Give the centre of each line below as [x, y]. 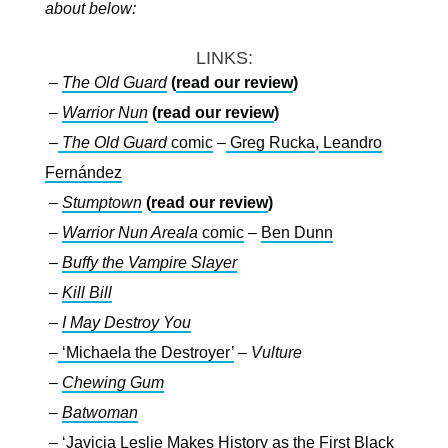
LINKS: [224, 58]
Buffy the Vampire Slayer [149, 262]
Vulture [276, 352]
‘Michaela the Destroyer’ [148, 352]
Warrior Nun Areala [132, 232]
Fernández [83, 172]
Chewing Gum [113, 382]
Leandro [352, 142]
